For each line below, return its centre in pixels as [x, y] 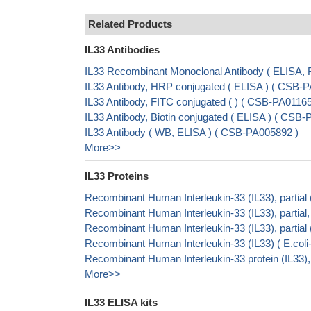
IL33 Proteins [117, 176]
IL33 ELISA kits [121, 302]
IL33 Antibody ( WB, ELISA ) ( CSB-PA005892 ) [192, 132]
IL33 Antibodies [122, 50]
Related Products [130, 24]
